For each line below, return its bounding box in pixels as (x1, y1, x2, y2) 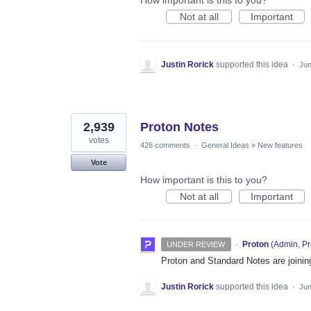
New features (258, 141, 303, 150)
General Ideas (201, 141, 249, 150)
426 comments (140, 141, 190, 150)
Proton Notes (140, 120, 219, 135)
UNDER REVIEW (167, 240, 226, 249)
